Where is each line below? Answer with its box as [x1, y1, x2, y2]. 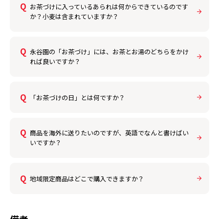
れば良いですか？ [30, 56, 81, 66]
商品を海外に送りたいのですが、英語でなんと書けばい [30, 128, 189, 137]
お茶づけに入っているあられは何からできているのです [30, 1, 188, 11]
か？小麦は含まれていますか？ [30, 11, 119, 21]
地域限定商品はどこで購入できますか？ [30, 174, 144, 183]
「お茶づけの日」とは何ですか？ [30, 92, 125, 102]
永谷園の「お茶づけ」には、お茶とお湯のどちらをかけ [30, 46, 189, 56]
